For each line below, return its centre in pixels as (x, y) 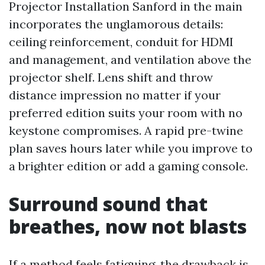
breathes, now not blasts (128, 226)
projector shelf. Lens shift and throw (111, 77)
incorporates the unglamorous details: (116, 24)
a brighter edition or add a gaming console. (128, 166)
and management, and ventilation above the (130, 59)
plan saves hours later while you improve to (131, 148)
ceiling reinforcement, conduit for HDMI (121, 42)
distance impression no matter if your (115, 95)
